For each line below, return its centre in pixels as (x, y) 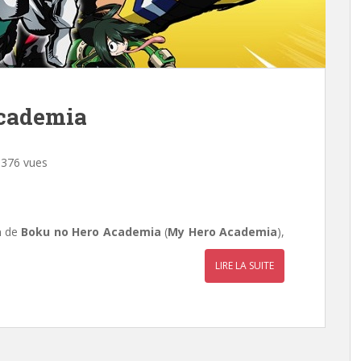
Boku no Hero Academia (93, 232)
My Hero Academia (222, 232)
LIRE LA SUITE (245, 266)
